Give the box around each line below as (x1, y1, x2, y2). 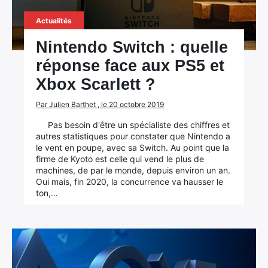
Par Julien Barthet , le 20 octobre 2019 (36, 100, 165, 109)
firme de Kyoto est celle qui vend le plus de (36, 154, 205, 164)
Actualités (36, 16, 72, 25)
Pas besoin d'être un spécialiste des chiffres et (48, 120, 230, 130)
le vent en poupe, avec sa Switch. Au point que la (36, 142, 230, 153)
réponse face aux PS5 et (36, 57, 225, 75)
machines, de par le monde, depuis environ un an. (36, 165, 231, 175)
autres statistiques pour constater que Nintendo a (36, 131, 231, 141)
